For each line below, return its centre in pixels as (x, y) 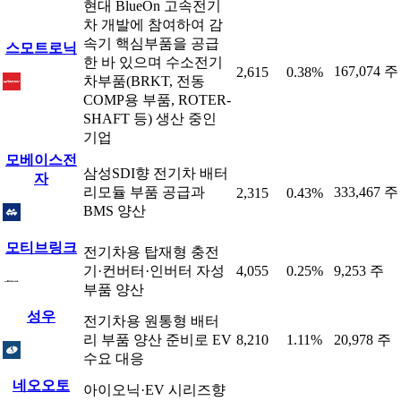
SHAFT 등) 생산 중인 (150, 119)
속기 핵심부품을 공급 (151, 43)
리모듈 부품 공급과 (144, 192)
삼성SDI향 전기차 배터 (156, 173)
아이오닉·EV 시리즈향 (154, 390)
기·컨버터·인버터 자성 (154, 271)
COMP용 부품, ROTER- (157, 100)
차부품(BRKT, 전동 (144, 81)
